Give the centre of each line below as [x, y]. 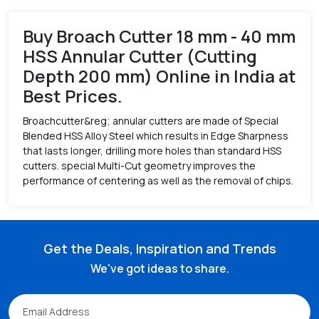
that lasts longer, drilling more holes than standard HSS [152, 151]
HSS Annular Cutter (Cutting [140, 56]
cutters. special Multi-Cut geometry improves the [139, 166]
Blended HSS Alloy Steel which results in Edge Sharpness [156, 136]
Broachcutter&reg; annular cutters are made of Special [151, 121]
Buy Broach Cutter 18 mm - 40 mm [159, 36]
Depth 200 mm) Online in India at [159, 76]
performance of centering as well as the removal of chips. [158, 181]
